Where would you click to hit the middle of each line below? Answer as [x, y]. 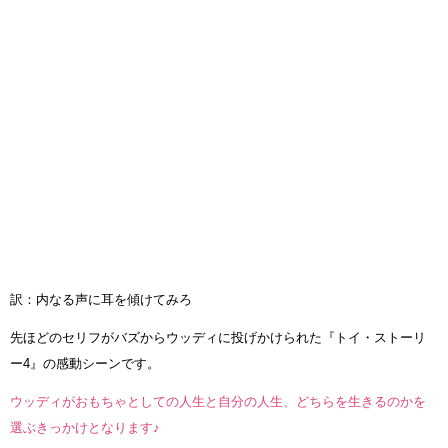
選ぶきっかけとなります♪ [85, 427]
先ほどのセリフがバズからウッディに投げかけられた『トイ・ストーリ [218, 337]
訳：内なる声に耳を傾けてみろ [101, 299]
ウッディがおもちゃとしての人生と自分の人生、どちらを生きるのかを [218, 401]
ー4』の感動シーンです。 [85, 363]
